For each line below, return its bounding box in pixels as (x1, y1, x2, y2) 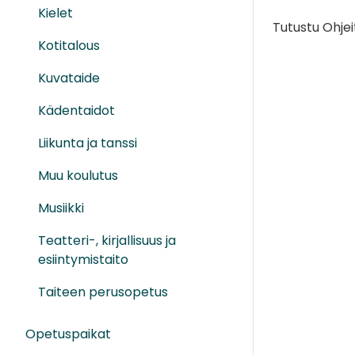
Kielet (38, 4, 73, 23)
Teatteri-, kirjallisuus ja (38, 231, 176, 250)
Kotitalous (38, 36, 100, 55)
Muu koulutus (38, 166, 118, 185)
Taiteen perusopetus (38, 283, 168, 302)
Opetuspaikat (25, 325, 111, 344)
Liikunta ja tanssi (38, 134, 137, 153)
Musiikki (38, 199, 84, 218)
